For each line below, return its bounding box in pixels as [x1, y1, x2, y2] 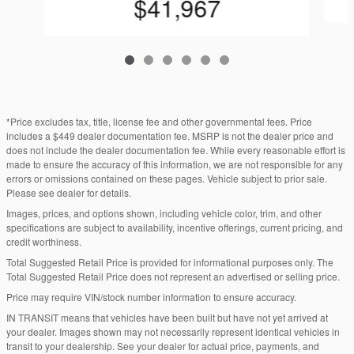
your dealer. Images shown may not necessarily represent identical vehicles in [6, 324, 340, 338]
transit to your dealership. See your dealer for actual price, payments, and [6, 338, 319, 352]
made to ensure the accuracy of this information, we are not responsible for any [6, 156, 343, 171]
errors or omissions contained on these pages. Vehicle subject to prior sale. [6, 171, 327, 185]
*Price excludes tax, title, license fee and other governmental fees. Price [6, 114, 312, 128]
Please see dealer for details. [6, 185, 131, 199]
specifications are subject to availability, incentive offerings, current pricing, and [6, 220, 343, 234]
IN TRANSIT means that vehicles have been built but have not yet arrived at [6, 310, 328, 324]
